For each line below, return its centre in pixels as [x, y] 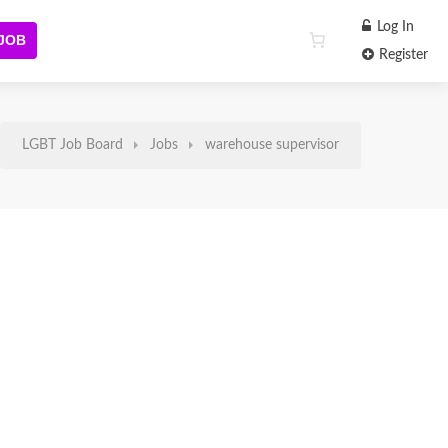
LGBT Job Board [72, 144]
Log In [393, 27]
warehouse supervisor [272, 144]
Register [401, 55]
